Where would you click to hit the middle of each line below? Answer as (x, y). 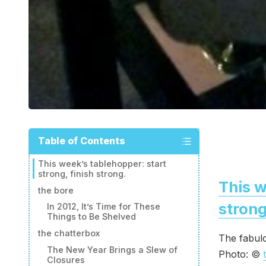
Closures (66, 259)
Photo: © (241, 254)
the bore (56, 190)
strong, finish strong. (82, 173)
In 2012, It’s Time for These (103, 207)
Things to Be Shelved (91, 217)
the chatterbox (69, 233)
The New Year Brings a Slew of (112, 249)
